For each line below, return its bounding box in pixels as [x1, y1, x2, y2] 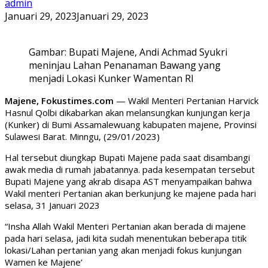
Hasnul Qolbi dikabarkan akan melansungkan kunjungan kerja [5, 106, 250, 118]
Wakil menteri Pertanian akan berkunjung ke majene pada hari [5, 187, 256, 199]
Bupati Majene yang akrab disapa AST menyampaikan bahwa [5, 175, 252, 187]
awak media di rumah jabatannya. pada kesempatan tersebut [5, 163, 255, 175]
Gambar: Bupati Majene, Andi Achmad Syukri [29, 45, 227, 59]
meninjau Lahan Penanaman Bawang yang [29, 58, 221, 72]
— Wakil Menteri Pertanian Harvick [114, 94, 258, 106]
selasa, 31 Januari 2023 [5, 199, 100, 211]
